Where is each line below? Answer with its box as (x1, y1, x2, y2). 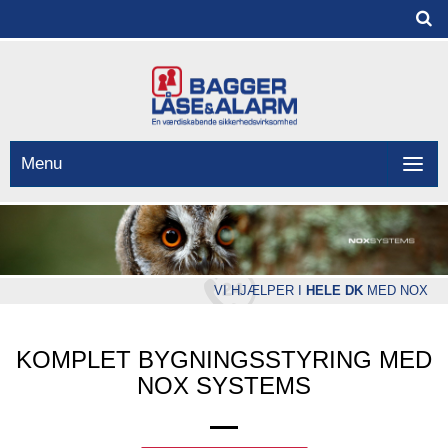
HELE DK (306, 282, 363, 298)
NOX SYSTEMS (137, 371, 311, 399)
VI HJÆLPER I (214, 282, 306, 298)
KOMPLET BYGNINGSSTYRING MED (16, 345, 432, 373)
